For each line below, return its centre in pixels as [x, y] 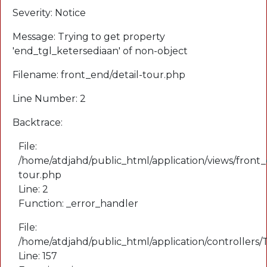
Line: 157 [38, 256]
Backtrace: [38, 122]
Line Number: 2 [49, 98]
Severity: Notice [49, 13]
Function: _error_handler [78, 203]
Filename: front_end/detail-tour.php [99, 74]
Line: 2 [33, 189]
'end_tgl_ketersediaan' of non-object [100, 51]
